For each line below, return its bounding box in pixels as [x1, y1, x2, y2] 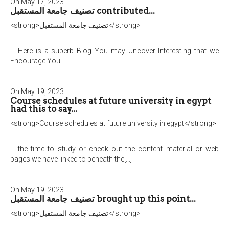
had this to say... [10, 104, 77, 114]
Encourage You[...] [10, 57, 68, 65]
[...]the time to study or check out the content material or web [10, 145, 219, 153]
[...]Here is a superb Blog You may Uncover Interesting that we [10, 47, 219, 55]
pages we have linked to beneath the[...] [10, 155, 132, 163]
